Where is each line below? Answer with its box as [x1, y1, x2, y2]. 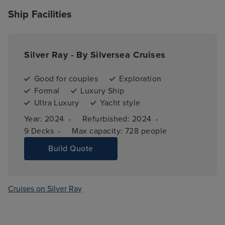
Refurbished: [82, 114, 132, 124]
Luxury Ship [80, 85, 125, 96]
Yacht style [100, 97, 141, 108]
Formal [34, 85, 60, 96]
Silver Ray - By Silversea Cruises [24, 49, 166, 60]
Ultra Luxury [34, 97, 79, 108]
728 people [125, 126, 167, 136]
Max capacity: [72, 126, 125, 136]
